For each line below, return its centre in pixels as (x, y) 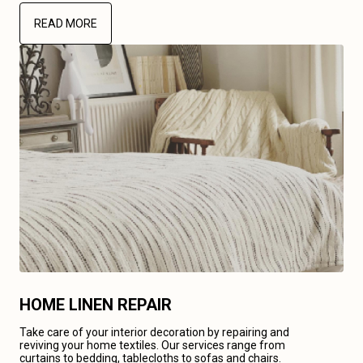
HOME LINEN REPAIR (96, 305)
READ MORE (66, 23)
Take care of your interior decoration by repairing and (154, 332)
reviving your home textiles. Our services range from (152, 345)
